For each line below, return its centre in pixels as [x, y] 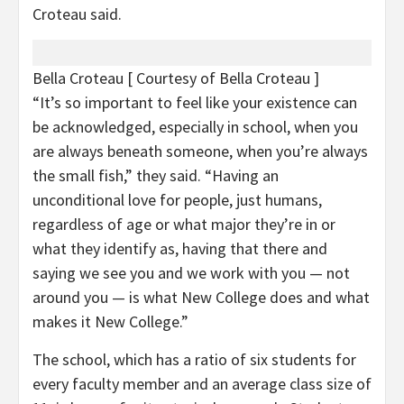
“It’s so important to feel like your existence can [195, 102]
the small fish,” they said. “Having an [156, 175]
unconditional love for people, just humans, [177, 199]
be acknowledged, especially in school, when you [195, 126]
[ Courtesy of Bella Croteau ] [223, 78]
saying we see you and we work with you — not [191, 272]
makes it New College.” [110, 321]
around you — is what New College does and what [201, 297]
